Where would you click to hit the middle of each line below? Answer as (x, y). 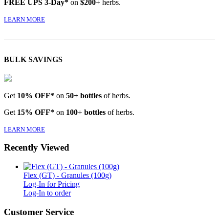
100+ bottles (86, 112)
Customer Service (39, 212)
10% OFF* (36, 95)
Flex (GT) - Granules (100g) (67, 175)
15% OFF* (36, 112)
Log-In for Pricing (52, 184)
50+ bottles (84, 95)
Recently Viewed (37, 148)
